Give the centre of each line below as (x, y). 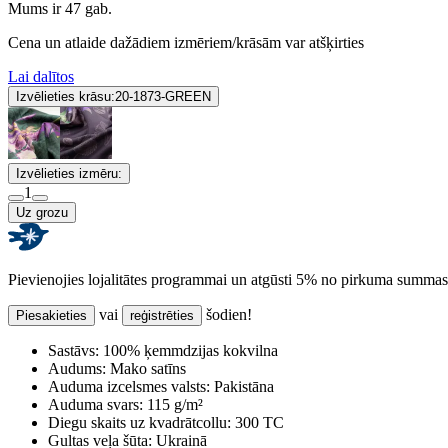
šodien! (227, 314)
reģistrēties (162, 315)
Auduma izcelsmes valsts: (129, 386)
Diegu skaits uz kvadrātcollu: (139, 422)
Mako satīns (146, 368)
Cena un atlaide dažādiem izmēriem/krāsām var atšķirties (186, 42)
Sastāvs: (73, 350)
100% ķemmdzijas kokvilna (188, 350)
